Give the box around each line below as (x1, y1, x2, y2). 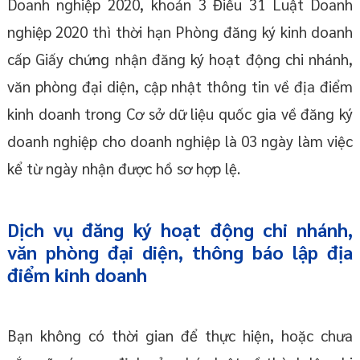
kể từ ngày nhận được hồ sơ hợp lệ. (6, 158, 240, 178)
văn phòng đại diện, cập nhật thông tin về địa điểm (6, 76, 354, 96)
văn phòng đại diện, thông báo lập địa (6, 239, 354, 264)
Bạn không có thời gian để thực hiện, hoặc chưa (6, 325, 354, 346)
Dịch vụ (6, 217, 83, 242)
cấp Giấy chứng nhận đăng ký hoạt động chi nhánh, (6, 49, 354, 69)
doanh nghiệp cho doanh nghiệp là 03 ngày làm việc (6, 131, 354, 151)
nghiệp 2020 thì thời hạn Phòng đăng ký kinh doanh (6, 22, 354, 42)
